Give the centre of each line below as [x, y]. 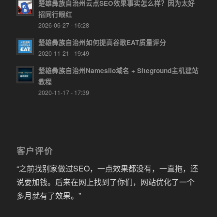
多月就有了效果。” [48, 195]
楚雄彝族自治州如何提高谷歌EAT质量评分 [102, 43]
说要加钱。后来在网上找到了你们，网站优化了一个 [105, 182]
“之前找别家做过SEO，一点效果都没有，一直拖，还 [107, 168]
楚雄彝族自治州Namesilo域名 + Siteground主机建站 [118, 71]
